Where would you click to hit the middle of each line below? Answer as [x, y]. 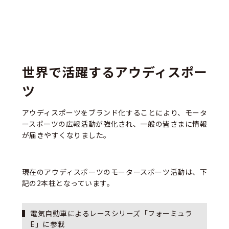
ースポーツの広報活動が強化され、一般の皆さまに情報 [114, 124]
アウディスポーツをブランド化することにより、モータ [114, 113]
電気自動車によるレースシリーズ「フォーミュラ [111, 213]
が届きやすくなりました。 [66, 135]
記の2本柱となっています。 [68, 183]
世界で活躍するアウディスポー [114, 72]
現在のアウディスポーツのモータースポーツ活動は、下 [114, 172]
